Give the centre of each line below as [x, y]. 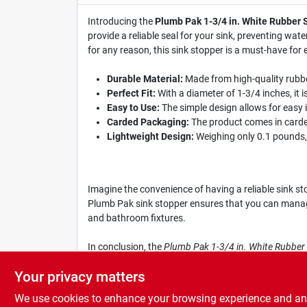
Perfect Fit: [131, 93]
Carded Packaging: [148, 122]
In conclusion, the [125, 247]
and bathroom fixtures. [136, 218]
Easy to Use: [133, 108]
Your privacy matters [79, 277]
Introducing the [121, 21]
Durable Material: [145, 79]
